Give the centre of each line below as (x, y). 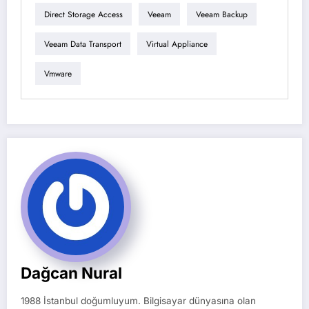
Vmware (58, 73)
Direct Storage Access (83, 14)
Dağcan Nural (71, 273)
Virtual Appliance (177, 44)
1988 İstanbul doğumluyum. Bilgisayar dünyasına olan (138, 301)
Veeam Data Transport (83, 44)
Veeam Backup (222, 14)
